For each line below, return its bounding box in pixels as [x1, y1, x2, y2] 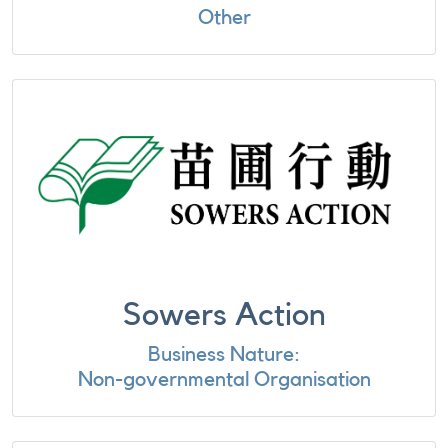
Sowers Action [122, 299, 326, 331]
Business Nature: [148, 344, 300, 365]
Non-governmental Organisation [77, 369, 371, 390]
